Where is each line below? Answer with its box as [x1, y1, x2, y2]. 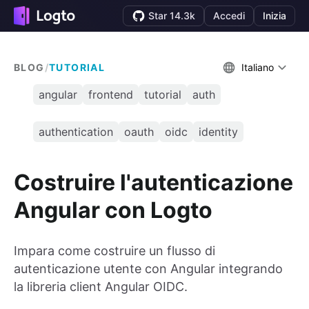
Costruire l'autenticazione [14, 168, 293, 196]
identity [199, 125, 238, 139]
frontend [88, 88, 133, 101]
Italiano [241, 61, 274, 73]
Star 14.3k [148, 10, 195, 21]
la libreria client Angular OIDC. [14, 279, 188, 295]
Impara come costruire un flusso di [14, 243, 215, 259]
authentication [39, 125, 113, 139]
